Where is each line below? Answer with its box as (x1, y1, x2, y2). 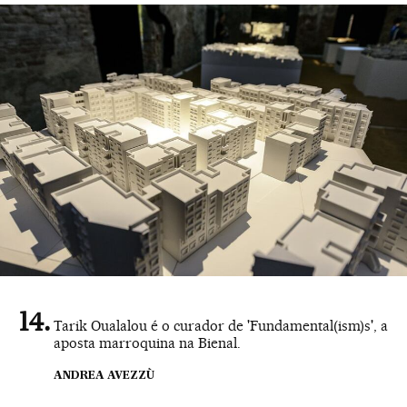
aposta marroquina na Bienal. (54, 333, 241, 352)
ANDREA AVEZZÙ (54, 370, 154, 382)
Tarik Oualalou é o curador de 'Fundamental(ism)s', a (54, 316, 388, 334)
